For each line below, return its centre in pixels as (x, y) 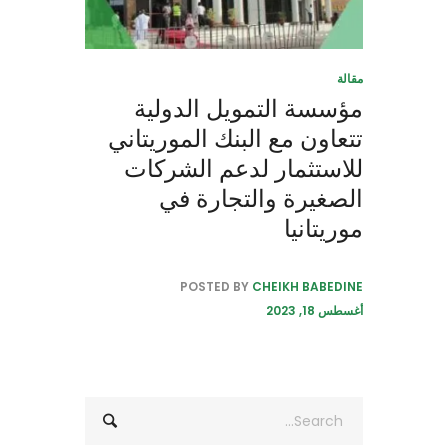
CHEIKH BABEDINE (307, 287)
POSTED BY (216, 287)
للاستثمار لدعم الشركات (243, 169)
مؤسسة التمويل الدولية (248, 109)
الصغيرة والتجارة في (261, 199)
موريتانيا (323, 229)
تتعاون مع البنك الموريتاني (235, 139)
